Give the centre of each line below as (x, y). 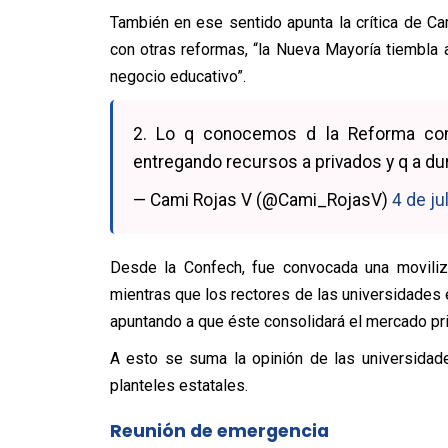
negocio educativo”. (177, 76)
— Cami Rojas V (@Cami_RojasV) (262, 200)
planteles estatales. (178, 385)
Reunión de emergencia (219, 431)
